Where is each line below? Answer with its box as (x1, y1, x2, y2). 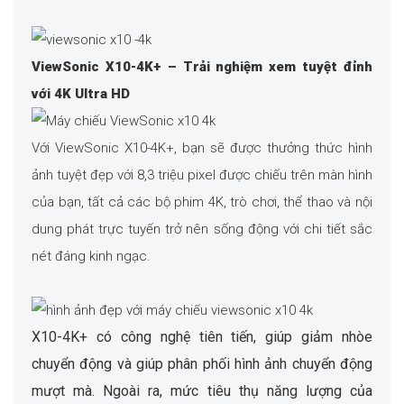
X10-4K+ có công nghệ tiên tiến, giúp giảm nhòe (32, 328, 372, 346)
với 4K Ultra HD (32, 86, 130, 103)
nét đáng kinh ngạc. (32, 248, 151, 265)
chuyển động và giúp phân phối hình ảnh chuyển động (32, 355, 372, 373)
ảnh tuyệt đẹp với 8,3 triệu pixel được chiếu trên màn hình (32, 167, 372, 184)
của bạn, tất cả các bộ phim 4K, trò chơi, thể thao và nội (32, 194, 372, 211)
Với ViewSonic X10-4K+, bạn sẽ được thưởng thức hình (32, 140, 372, 157)
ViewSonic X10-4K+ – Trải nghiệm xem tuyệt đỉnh (32, 59, 372, 76)
